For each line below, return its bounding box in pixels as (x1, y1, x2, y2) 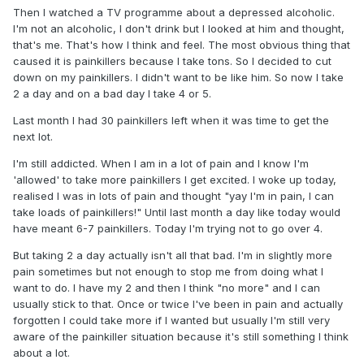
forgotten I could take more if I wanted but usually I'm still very (13, 314, 330, 327)
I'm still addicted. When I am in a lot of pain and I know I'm (13, 157, 309, 171)
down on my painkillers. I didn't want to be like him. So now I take (13, 71, 344, 84)
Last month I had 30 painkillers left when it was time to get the (13, 114, 329, 128)
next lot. (13, 130, 53, 144)
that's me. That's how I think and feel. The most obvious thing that (13, 38, 350, 52)
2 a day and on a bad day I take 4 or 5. (13, 87, 211, 101)
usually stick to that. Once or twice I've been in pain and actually (13, 297, 343, 311)
